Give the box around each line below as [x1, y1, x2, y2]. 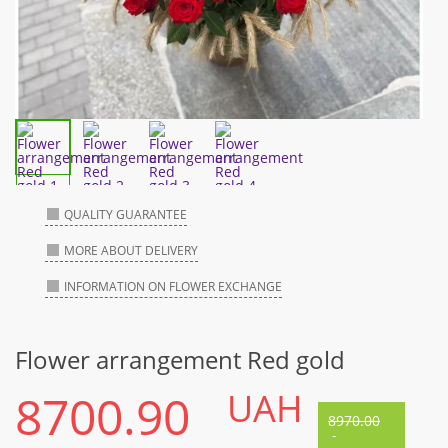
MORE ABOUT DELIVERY [64, 242, 198, 260]
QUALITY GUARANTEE [64, 206, 187, 224]
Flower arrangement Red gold [15, 343, 345, 377]
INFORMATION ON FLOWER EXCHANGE [64, 278, 282, 296]
